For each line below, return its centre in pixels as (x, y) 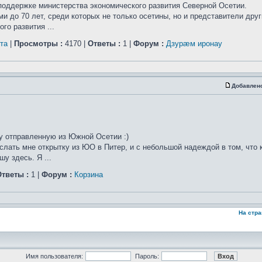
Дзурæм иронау (194, 44)
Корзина (89, 175)
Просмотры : (38, 44)
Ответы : (104, 44)
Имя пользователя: (54, 256)
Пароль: (147, 256)
